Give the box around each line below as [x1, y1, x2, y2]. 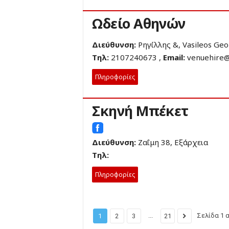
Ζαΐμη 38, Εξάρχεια [136, 137, 209, 147]
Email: [163, 52, 188, 62]
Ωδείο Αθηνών [92, 14, 186, 33]
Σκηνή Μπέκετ [92, 101, 189, 120]
